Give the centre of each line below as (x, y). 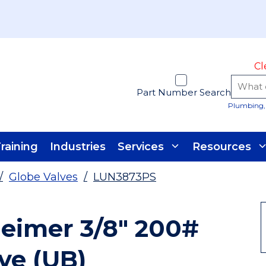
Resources (222, 146)
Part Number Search (184, 92)
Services (141, 146)
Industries (78, 146)
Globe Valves (43, 177)
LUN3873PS (125, 177)
